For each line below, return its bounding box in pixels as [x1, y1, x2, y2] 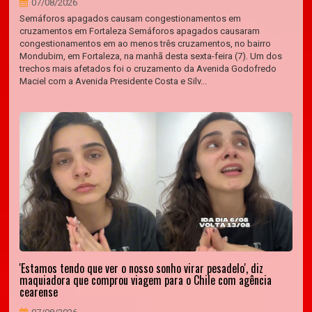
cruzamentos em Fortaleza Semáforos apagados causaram [19, 26, 260, 36]
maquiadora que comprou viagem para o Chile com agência [19, 272, 272, 288]
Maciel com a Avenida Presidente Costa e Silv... [19, 76, 208, 86]
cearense [19, 283, 58, 300]
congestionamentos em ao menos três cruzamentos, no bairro [19, 38, 272, 49]
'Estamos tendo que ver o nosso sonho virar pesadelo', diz [19, 260, 264, 276]
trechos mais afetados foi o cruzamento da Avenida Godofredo [19, 63, 277, 74]
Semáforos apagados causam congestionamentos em [19, 13, 242, 24]
